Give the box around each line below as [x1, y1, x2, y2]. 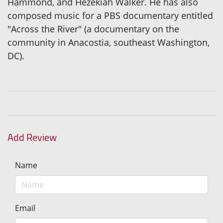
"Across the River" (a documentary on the [7, 23, 179, 35]
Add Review [7, 128, 57, 147]
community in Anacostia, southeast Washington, [7, 36, 210, 49]
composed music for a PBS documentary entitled [7, 9, 213, 22]
